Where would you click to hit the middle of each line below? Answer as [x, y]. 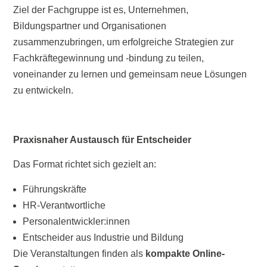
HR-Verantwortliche [64, 205]
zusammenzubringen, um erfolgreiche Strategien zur [124, 42]
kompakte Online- [185, 253]
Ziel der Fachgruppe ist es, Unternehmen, [101, 10]
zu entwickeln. [44, 90]
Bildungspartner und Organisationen [90, 26]
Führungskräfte [55, 189]
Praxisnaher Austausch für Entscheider [103, 139]
